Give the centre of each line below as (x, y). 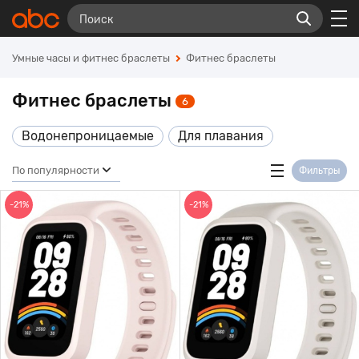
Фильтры (319, 170)
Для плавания (221, 136)
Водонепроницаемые (88, 136)
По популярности (56, 170)
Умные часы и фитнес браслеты (91, 58)
